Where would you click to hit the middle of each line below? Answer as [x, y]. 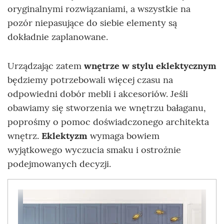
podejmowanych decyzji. [59, 164]
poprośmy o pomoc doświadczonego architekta [108, 122]
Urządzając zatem [46, 66]
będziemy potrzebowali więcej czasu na [90, 80]
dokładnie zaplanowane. [58, 37]
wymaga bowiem [125, 136]
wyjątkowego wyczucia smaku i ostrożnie [94, 150]
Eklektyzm [66, 136]
